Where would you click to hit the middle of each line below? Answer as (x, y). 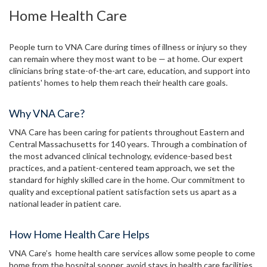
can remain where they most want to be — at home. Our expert (126, 59)
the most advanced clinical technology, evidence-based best (121, 156)
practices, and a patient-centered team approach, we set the (122, 168)
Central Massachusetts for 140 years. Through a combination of (128, 144)
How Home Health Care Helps (79, 235)
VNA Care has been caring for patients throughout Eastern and (127, 132)
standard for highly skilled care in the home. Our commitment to (127, 180)
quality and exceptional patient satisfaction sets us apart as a (123, 192)
